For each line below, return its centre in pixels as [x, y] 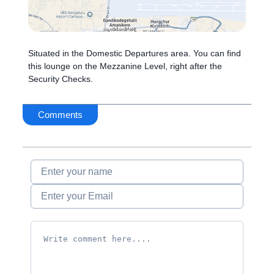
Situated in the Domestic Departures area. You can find [135, 53]
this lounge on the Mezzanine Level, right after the [125, 66]
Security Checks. [61, 79]
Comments [60, 115]
